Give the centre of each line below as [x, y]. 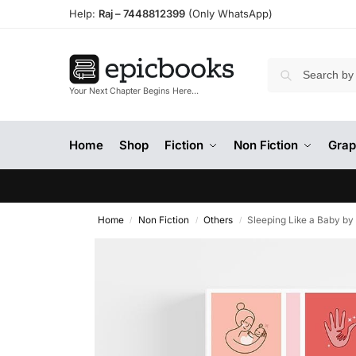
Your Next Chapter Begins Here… [134, 91]
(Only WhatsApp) [229, 14]
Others [219, 220]
